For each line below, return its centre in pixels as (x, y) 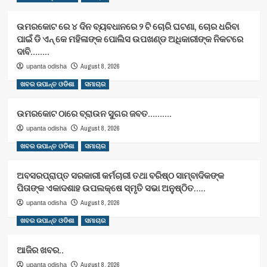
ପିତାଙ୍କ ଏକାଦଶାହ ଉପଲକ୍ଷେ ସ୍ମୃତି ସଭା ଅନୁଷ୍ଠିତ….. (111, 188)
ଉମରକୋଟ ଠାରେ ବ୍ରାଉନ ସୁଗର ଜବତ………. (95, 113)
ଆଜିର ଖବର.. (40, 250)
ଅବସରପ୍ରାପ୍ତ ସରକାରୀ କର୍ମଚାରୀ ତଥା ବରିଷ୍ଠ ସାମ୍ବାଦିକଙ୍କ (120, 175)
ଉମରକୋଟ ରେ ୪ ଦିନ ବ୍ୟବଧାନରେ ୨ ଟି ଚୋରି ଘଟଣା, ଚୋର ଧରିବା (128, 26)
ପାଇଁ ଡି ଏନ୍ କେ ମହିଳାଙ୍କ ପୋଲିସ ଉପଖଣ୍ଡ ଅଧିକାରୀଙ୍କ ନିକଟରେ (130, 39)
